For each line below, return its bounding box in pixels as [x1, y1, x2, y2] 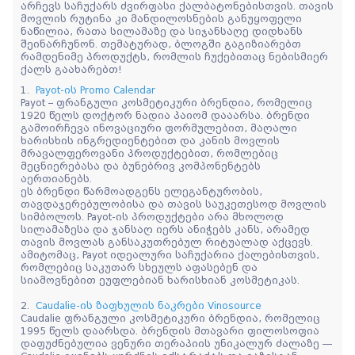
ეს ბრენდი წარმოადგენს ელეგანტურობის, [21, 185, 262, 197]
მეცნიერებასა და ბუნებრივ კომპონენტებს [21, 160, 261, 172]
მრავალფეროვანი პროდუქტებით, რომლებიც [21, 147, 278, 159]
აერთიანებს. [21, 173, 92, 185]
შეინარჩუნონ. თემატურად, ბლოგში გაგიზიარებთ [21, 38, 301, 50]
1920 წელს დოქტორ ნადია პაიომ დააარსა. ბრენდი [21, 109, 310, 121]
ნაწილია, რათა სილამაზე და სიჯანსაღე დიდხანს [21, 25, 303, 37]
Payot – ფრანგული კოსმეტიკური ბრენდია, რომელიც [21, 97, 312, 109]
